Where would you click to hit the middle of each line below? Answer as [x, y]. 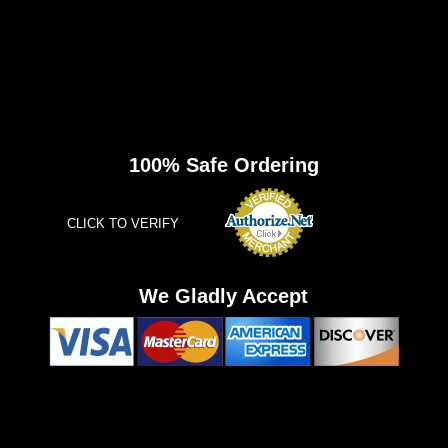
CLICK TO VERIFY [122, 223]
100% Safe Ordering [223, 165]
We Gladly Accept [224, 296]
